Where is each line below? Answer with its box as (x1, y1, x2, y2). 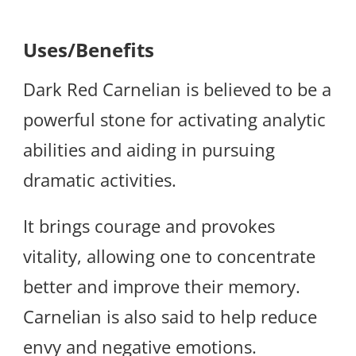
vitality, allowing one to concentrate (23, 244, 315, 269)
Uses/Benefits (23, 36, 154, 63)
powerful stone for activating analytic (23, 107, 326, 132)
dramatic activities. (23, 168, 176, 192)
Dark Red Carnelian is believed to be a (23, 77, 331, 102)
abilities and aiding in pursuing (23, 137, 275, 162)
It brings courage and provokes (23, 214, 275, 238)
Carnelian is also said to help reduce (23, 304, 317, 329)
